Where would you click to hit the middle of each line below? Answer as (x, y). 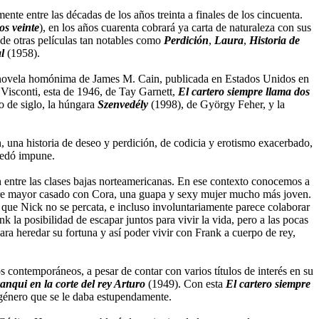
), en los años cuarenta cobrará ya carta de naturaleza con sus (175, 27)
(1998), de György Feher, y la (218, 104)
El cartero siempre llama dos (244, 91)
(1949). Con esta (185, 283)
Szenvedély (123, 104)
